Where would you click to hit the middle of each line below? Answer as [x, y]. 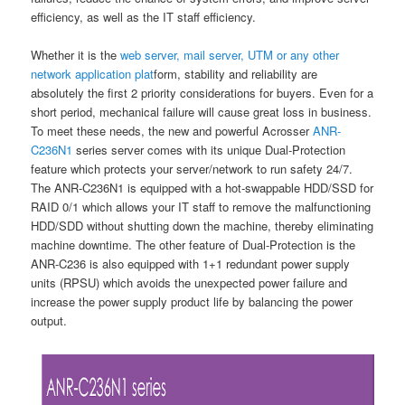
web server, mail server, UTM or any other [230, 55]
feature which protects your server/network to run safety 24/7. [192, 169]
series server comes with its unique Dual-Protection [209, 150]
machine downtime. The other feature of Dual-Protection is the [193, 245]
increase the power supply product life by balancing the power [192, 302]
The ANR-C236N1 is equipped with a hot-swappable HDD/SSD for [202, 188]
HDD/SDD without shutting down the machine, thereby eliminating [202, 226]
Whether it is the [76, 55]
